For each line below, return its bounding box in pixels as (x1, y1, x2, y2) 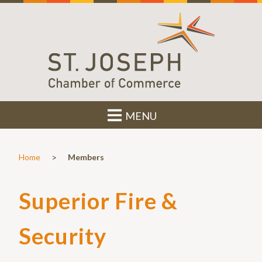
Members (68, 151, 104, 162)
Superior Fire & (19, 187, 178, 214)
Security (19, 222, 106, 249)
